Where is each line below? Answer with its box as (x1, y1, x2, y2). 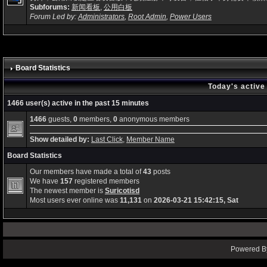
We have (29, 176, 60, 185)
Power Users (169, 12, 212, 21)
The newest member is (29, 186, 105, 195)
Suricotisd (104, 186, 139, 195)
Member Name (126, 135, 175, 144)
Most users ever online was (29, 195, 120, 204)
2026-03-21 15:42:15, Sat (153, 195, 238, 204)
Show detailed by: (29, 135, 89, 144)
